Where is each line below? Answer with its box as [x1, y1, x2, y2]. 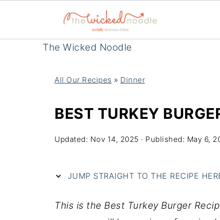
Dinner [120, 75, 145, 84]
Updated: [55, 135, 90, 144]
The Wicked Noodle [43, 42, 132, 53]
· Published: [138, 135, 187, 144]
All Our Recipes [55, 75, 112, 84]
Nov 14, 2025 [90, 135, 139, 144]
